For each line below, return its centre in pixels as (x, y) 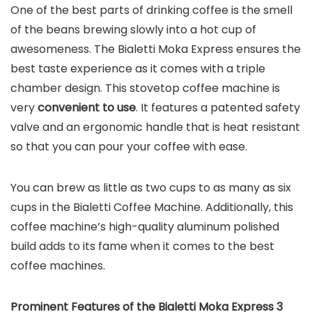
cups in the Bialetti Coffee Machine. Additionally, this (152, 207)
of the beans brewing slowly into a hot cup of (133, 29)
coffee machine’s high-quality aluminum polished (145, 226)
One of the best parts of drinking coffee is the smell (151, 10)
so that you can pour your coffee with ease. (129, 146)
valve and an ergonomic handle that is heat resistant (155, 127)
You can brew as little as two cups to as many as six (151, 187)
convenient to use (87, 107)
